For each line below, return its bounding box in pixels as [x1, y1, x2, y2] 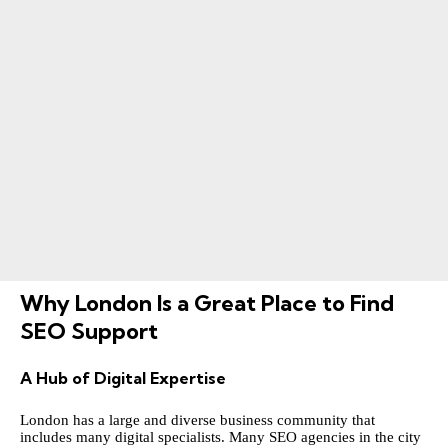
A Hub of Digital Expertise [20, 368, 226, 389]
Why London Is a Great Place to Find [20, 288, 394, 317]
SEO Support [20, 316, 158, 345]
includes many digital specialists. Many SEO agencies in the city [20, 428, 421, 445]
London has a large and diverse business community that [20, 411, 375, 428]
